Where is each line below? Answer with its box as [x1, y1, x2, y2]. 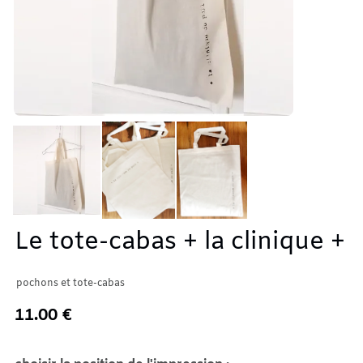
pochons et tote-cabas [16, 277, 125, 290]
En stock [15, 323, 84, 345]
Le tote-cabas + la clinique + [15, 226, 345, 258]
